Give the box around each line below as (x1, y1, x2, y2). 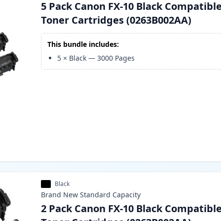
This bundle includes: (47, 39, 119, 49)
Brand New (41, 190, 78, 200)
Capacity (112, 190, 141, 200)
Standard (80, 190, 111, 200)
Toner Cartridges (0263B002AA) (41, 13, 192, 27)
